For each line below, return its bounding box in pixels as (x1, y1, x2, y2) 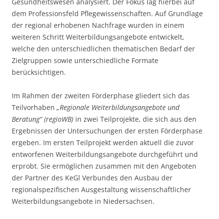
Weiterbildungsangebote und (91, 103, 179, 112)
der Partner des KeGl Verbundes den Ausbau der (12, 173, 173, 183)
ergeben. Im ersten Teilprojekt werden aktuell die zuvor (12, 138, 194, 148)
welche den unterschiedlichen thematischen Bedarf (12, 44, 184, 54)
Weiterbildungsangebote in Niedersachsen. (12, 197, 154, 206)
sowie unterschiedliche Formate (54, 56, 158, 66)
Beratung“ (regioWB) (12, 114, 75, 124)
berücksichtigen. (12, 67, 66, 77)
